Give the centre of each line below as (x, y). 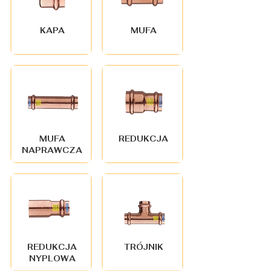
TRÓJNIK (143, 247)
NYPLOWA (52, 259)
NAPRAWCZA (52, 150)
